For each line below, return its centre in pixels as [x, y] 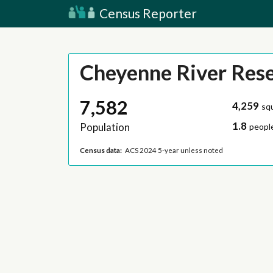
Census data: [101, 150]
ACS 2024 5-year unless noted [174, 150]
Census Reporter [147, 13]
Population [105, 127]
